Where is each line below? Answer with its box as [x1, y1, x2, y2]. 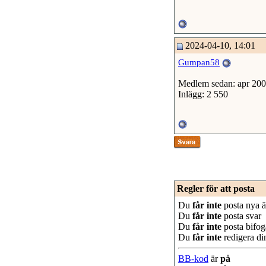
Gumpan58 [178, 58, 220, 67]
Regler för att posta [177, 183, 255, 194]
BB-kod [178, 254, 208, 264]
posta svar [221, 211, 261, 221]
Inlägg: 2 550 [178, 89, 228, 99]
